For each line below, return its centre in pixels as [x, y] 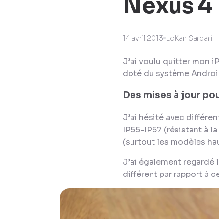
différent [140, 175]
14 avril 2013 [143, 38]
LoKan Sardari [189, 38]
